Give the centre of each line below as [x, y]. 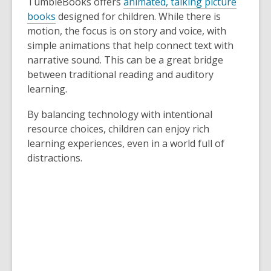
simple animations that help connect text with [130, 46]
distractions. [55, 158]
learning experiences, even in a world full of [126, 144]
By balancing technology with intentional [120, 115]
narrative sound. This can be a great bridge [125, 60]
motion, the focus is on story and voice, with [127, 31]
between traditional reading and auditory [120, 75]
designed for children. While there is [138, 17]
